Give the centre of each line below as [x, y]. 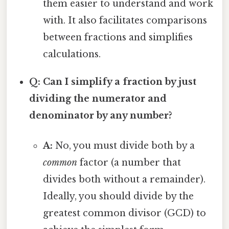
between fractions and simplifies [118, 38]
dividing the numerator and [98, 99]
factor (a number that [129, 163]
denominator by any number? [101, 116]
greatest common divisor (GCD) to [124, 213]
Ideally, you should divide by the [118, 197]
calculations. [72, 54]
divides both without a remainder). [124, 180]
